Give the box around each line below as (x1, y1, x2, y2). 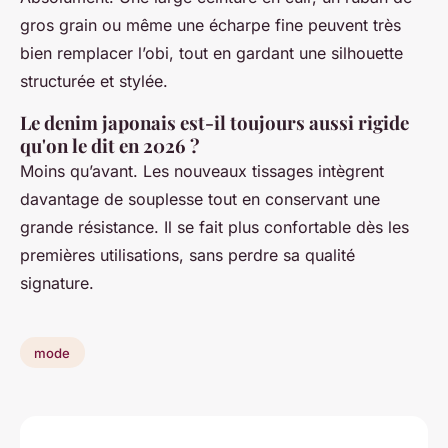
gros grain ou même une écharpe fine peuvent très (20, 14, 401, 35)
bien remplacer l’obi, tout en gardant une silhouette (20, 42, 403, 63)
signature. (20, 272, 94, 293)
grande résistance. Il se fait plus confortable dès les (20, 216, 409, 237)
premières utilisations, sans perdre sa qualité (20, 244, 355, 265)
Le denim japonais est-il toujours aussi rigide (20, 109, 409, 135)
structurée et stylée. (20, 70, 168, 91)
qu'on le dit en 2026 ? (20, 132, 200, 158)
